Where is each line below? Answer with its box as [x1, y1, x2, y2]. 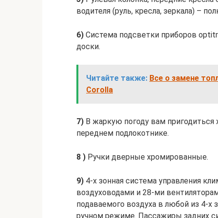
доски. [76, 41, 100, 51]
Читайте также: [86, 73, 147, 83]
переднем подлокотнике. [76, 128, 169, 138]
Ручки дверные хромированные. [86, 152, 208, 162]
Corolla [86, 85, 113, 94]
